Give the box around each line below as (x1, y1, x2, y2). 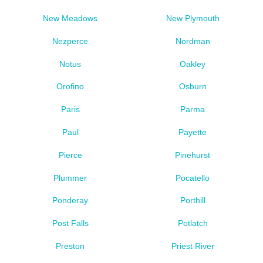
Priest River (171, 241, 214, 251)
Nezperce (52, 36, 89, 46)
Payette (178, 127, 207, 137)
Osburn (178, 82, 207, 92)
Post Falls (52, 218, 89, 228)
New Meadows (43, 13, 98, 23)
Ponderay (52, 195, 89, 205)
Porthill (180, 195, 205, 205)
